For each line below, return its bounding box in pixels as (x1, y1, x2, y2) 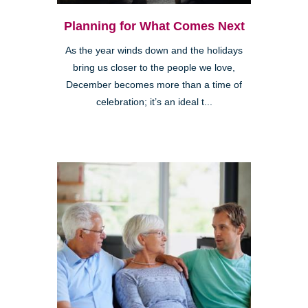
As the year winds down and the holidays (65, 45, 243, 56)
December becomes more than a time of (66, 80, 242, 91)
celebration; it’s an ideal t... (96, 97, 212, 108)
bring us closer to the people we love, (73, 63, 235, 74)
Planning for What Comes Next (63, 19, 245, 34)
